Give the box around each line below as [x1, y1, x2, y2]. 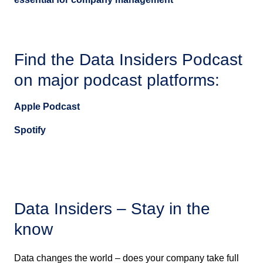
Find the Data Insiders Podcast [14, 50, 242, 69]
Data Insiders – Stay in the [14, 200, 210, 218]
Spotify [14, 125, 46, 136]
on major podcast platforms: [14, 71, 220, 90]
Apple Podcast [14, 102, 80, 112]
